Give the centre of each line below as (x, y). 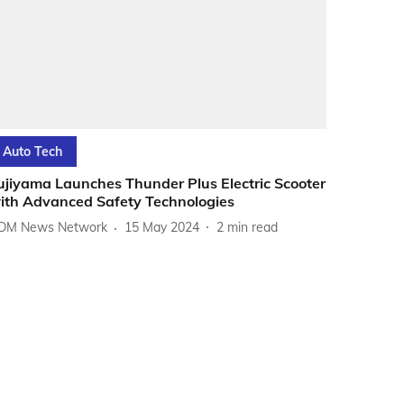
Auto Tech (33, 151)
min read (253, 228)
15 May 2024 (162, 228)
